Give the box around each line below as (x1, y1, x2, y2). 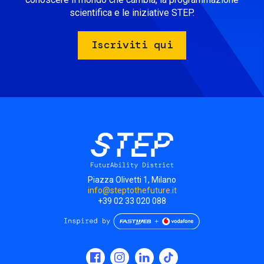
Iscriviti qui (91, 38, 173, 52)
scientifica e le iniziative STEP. (70, 6, 194, 18)
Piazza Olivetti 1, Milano (88, 175, 176, 185)
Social (10, 250, 37, 262)
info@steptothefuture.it (87, 186, 177, 196)
